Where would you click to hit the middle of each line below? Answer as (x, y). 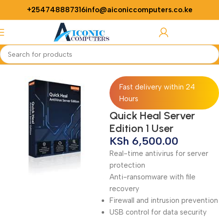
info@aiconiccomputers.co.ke (139, 10)
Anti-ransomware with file (153, 177)
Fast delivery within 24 (157, 87)
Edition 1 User (142, 128)
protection (127, 165)
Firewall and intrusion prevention (164, 200)
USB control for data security (158, 212)
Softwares (40, 61)
